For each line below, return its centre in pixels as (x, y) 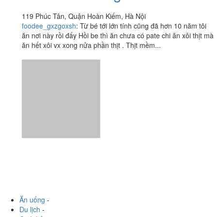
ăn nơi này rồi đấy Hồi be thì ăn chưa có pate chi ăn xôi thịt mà (118, 36)
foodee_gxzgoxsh (49, 26)
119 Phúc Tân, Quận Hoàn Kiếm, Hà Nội (84, 16)
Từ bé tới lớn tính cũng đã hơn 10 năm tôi (143, 26)
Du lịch (30, 174)
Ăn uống (32, 164)
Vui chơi (31, 203)
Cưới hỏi (32, 184)
